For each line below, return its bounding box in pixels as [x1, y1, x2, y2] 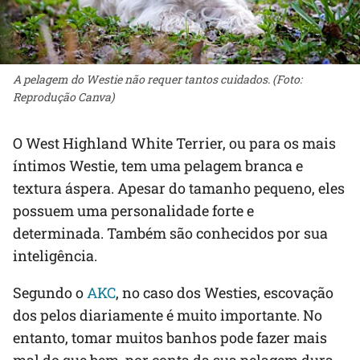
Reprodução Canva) [13, 89, 114, 105]
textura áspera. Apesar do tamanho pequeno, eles [13, 178, 345, 198]
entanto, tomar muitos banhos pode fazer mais [13, 328, 327, 348]
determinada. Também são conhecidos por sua [13, 223, 328, 243]
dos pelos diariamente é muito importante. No [13, 305, 322, 325]
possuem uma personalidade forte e [13, 201, 254, 221]
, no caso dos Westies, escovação [116, 283, 333, 303]
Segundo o [13, 283, 87, 303]
